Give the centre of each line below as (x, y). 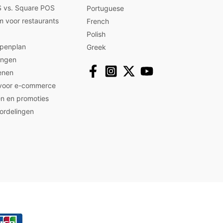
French (98, 21)
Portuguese (105, 8)
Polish (96, 34)
